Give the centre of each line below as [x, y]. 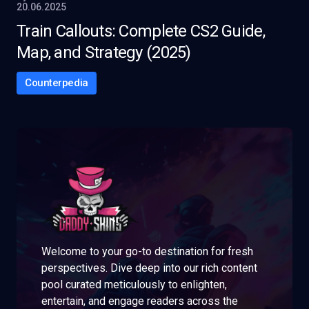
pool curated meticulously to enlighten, [134, 285]
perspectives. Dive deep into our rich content [149, 268]
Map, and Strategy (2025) [104, 52]
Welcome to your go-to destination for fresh [147, 252]
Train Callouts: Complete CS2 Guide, [141, 31]
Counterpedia [57, 83]
